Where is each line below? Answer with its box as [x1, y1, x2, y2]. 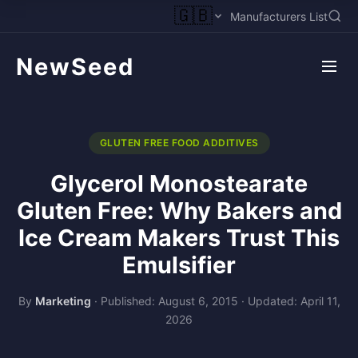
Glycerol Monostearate [50, 169, 308, 197]
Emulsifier [122, 251, 236, 279]
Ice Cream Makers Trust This [18, 224, 340, 252]
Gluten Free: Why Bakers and [16, 197, 342, 225]
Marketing [34, 294, 91, 308]
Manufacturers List [230, 9, 328, 23]
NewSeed [16, 52, 134, 81]
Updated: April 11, [247, 294, 340, 308]
